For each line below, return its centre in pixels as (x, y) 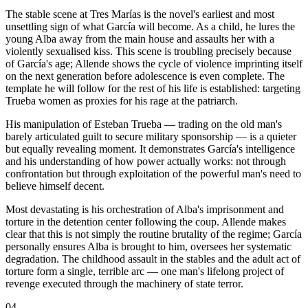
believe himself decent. (55, 186)
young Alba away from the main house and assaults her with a (140, 39)
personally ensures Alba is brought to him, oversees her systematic (148, 246)
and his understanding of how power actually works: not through (146, 161)
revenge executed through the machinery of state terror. (124, 284)
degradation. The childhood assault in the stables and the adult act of (153, 259)
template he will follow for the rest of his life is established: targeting (153, 88)
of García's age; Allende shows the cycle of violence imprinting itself (154, 64)
